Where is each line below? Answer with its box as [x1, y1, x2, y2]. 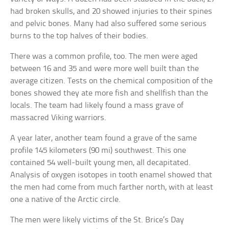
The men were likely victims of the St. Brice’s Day [10, 216, 185, 225]
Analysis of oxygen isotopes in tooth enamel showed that [10, 171, 213, 180]
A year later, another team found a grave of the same [10, 134, 197, 143]
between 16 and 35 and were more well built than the [10, 64, 199, 74]
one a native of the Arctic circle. [10, 195, 121, 204]
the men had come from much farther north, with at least [10, 183, 214, 192]
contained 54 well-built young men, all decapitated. [10, 158, 191, 168]
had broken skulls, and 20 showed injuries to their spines [10, 7, 213, 16]
